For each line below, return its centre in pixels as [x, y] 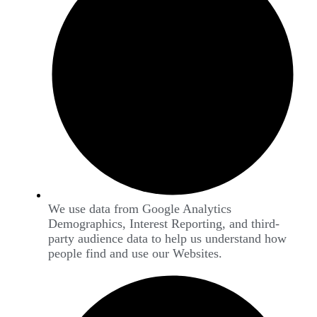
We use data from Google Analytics [140, 209]
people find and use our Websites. [135, 254]
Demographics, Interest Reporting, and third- [164, 224]
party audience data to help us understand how [167, 239]
